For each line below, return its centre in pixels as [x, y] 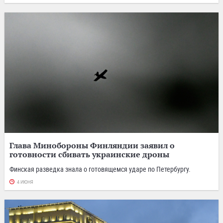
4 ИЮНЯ [25, 182]
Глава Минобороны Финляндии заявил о [92, 145]
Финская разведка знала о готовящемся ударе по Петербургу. [100, 169]
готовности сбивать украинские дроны [89, 154]
